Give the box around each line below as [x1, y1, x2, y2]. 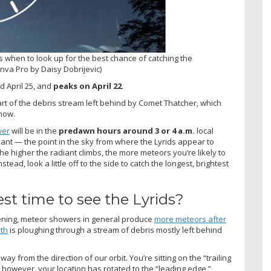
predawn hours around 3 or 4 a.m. [59, 125, 195, 136]
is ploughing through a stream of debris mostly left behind [8, 224, 222, 235]
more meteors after [154, 213, 226, 224]
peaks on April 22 [53, 80, 122, 91]
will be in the [10, 125, 59, 136]
